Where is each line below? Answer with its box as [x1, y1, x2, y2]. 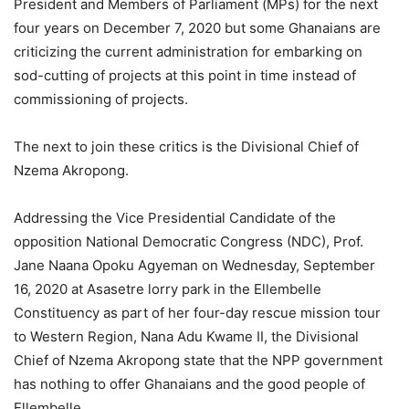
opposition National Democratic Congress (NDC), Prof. [14, 233, 363, 251]
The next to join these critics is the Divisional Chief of [14, 138, 359, 156]
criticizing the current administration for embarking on [14, 43, 362, 61]
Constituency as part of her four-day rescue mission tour [14, 304, 381, 322]
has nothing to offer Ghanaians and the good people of [14, 375, 365, 393]
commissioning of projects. [14, 90, 188, 109]
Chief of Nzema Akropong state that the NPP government [14, 351, 383, 370]
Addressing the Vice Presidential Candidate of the [14, 209, 336, 227]
